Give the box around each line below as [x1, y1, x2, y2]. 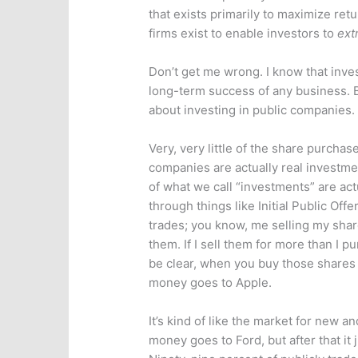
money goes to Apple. [149, 275, 272, 291]
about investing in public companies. [149, 102, 356, 118]
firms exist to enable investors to [149, 26, 338, 42]
